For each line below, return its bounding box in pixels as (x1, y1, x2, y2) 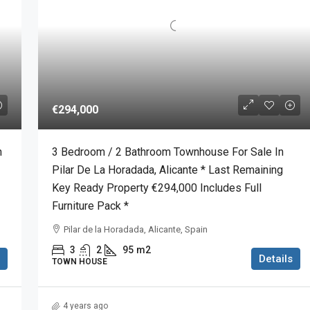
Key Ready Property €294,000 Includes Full (51, 181, 262, 195)
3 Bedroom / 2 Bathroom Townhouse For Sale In (51, 145, 284, 159)
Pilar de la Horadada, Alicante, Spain (63, 224, 208, 235)
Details (259, 253, 293, 266)
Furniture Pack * (51, 199, 129, 213)
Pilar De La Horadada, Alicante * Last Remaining (51, 163, 283, 177)
